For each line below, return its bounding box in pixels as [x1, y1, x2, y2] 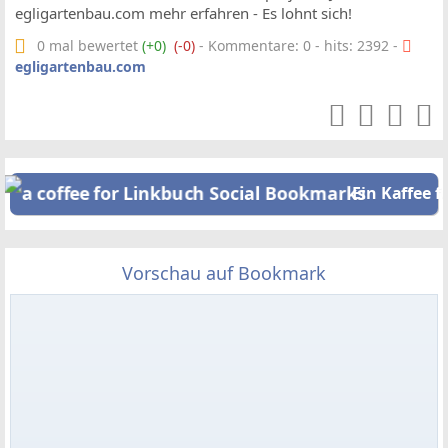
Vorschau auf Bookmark [122, 260, 326, 285]
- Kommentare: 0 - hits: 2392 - [195, 36, 402, 55]
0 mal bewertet [37, 36, 142, 55]
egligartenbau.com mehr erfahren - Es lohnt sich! [15, 3, 352, 23]
